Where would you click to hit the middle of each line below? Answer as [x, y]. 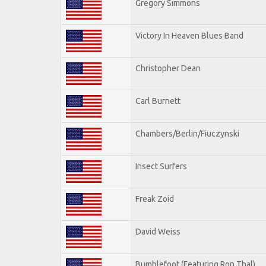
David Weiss [158, 231]
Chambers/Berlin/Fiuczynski [187, 133]
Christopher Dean [168, 68]
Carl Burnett [158, 101]
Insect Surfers [161, 166]
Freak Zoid [155, 199]
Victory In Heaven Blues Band [189, 35]
